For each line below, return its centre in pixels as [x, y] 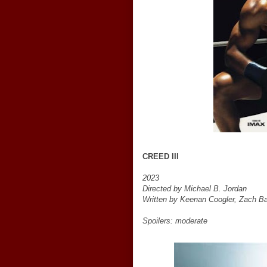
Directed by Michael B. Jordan [195, 189]
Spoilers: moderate [175, 221]
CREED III [161, 156]
